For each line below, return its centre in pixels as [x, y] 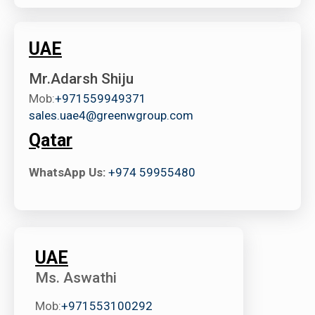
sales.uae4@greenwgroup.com [111, 115]
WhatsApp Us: [67, 172]
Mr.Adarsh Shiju [81, 78]
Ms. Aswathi [76, 277]
